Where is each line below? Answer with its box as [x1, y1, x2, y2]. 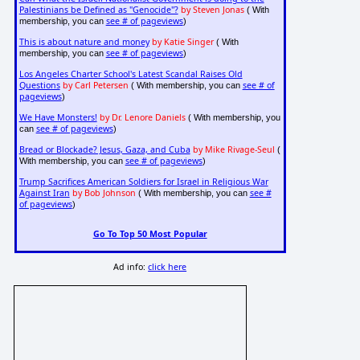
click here [148, 261, 187, 273]
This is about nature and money [18, 36, 149, 48]
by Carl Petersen [62, 80, 129, 92]
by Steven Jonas [180, 4, 244, 16]
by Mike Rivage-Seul [192, 144, 275, 156]
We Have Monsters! [18, 112, 97, 124]
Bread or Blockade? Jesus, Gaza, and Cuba [18, 144, 190, 156]
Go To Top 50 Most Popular [92, 227, 207, 239]
